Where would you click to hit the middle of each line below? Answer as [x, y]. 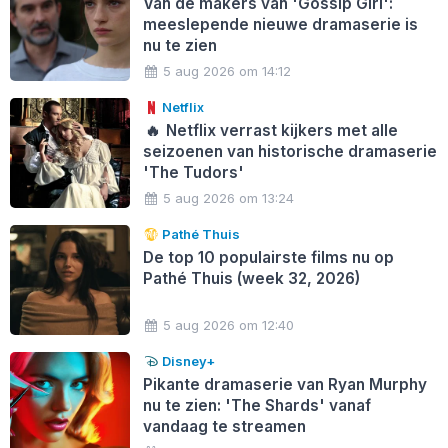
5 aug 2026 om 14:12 [227, 70]
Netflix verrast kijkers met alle [280, 130]
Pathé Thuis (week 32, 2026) [251, 278]
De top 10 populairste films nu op [268, 257]
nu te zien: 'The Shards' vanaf [256, 405]
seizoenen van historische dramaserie [289, 151]
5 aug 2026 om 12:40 [229, 324]
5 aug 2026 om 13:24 [229, 197]
